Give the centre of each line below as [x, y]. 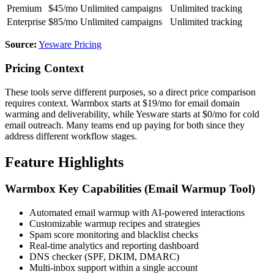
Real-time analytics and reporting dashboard [114, 246]
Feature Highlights [64, 162]
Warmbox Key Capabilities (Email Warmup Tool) [130, 189]
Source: [21, 45]
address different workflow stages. [71, 136]
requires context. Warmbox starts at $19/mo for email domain [122, 103]
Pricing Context [44, 68]
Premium [24, 9]
